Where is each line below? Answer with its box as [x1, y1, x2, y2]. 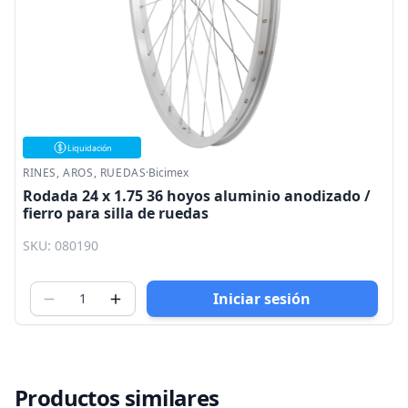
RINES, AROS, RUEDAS [23, 165, 147, 180]
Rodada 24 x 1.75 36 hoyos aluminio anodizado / [23, 186, 371, 206]
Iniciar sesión [213, 289, 311, 310]
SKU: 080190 [23, 237, 98, 255]
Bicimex [148, 165, 189, 180]
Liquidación [66, 141, 112, 154]
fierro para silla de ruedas [23, 203, 209, 223]
